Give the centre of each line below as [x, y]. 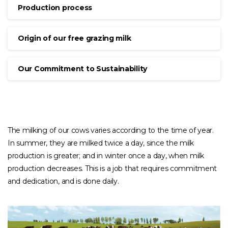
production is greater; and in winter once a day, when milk [106, 155]
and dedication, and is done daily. [63, 181]
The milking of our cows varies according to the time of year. [111, 130]
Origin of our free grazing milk [75, 38]
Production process [55, 7]
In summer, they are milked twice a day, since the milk [101, 143]
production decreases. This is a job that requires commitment [112, 168]
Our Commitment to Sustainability [83, 68]
